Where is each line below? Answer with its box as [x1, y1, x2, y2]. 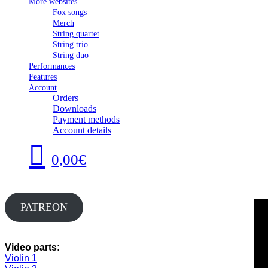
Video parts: [5, 242, 60, 252]
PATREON [20, 201, 68, 213]
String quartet [53, 29, 99, 38]
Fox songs [53, 8, 87, 17]
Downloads [53, 103, 96, 114]
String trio [53, 40, 88, 49]
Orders [53, 93, 78, 103]
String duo [53, 51, 89, 60]
